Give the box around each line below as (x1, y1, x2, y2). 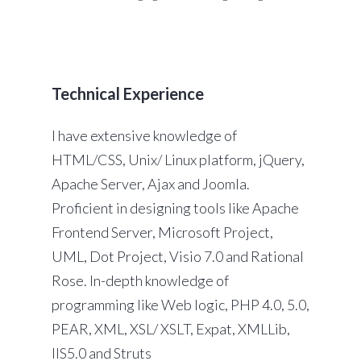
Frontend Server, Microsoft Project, (52, 223, 273, 242)
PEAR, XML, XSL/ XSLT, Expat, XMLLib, (52, 320, 290, 338)
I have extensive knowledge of (52, 127, 237, 145)
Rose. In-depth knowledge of (52, 272, 229, 290)
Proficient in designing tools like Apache (52, 199, 299, 218)
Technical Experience (52, 84, 204, 104)
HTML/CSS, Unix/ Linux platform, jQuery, (52, 151, 305, 169)
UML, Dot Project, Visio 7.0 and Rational (52, 247, 304, 266)
